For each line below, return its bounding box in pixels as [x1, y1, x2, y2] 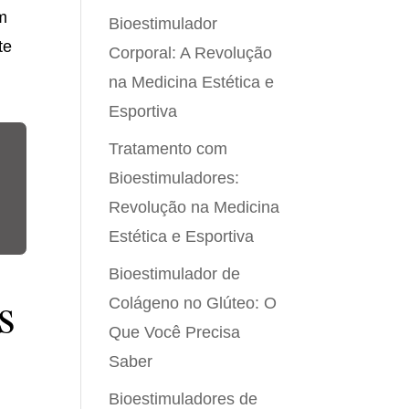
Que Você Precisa [109, 323, 241, 341]
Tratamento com [109, 140, 228, 158]
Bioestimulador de [109, 265, 241, 283]
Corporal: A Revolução [109, 44, 273, 62]
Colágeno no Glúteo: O [109, 294, 278, 312]
